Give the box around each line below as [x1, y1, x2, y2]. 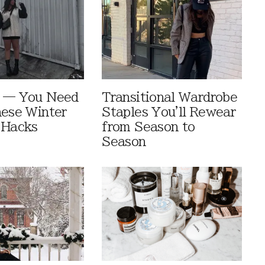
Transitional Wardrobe [102, 91, 238, 104]
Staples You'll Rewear [102, 106, 236, 119]
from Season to [102, 121, 195, 134]
